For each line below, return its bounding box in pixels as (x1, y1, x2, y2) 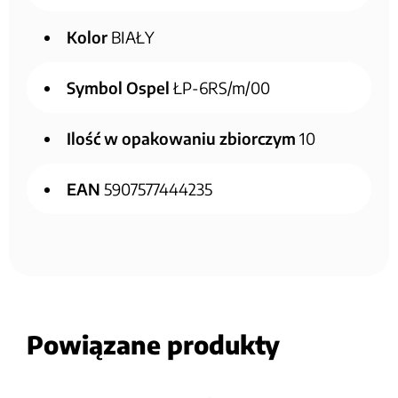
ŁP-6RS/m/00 (170, 76, 270, 98)
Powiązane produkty (27, 328, 280, 360)
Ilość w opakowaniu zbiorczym (67, 127, 296, 148)
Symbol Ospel (67, 76, 170, 98)
